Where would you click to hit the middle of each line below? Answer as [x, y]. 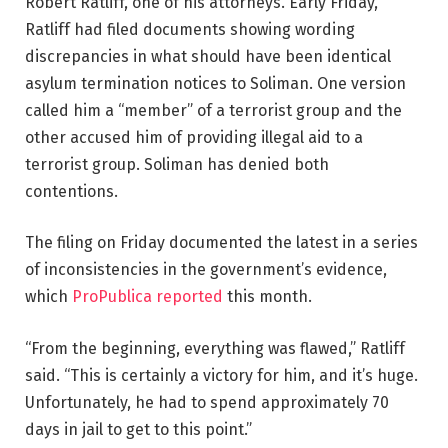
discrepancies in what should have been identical [208, 56]
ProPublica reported [147, 297]
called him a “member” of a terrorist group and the [213, 110]
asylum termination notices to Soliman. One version [215, 83]
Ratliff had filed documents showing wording [190, 29]
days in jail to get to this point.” [138, 429]
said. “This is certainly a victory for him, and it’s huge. [221, 375]
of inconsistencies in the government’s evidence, [206, 270]
